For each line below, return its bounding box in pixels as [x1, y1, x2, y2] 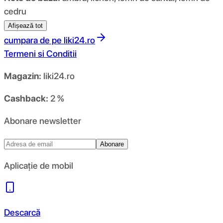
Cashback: [4, 93, 48, 104]
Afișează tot [8, 21, 43, 29]
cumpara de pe [4, 34, 62, 45]
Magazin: [4, 70, 41, 81]
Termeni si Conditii [4, 48, 77, 59]
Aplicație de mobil [4, 160, 73, 171]
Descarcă [4, 207, 40, 218]
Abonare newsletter [4, 115, 81, 126]
